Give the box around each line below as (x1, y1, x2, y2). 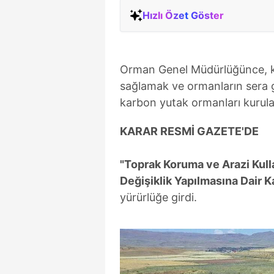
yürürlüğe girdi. (120, 190, 197, 204)
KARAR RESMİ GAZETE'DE (120, 124, 259, 138)
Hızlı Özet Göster (143, 9, 224, 21)
